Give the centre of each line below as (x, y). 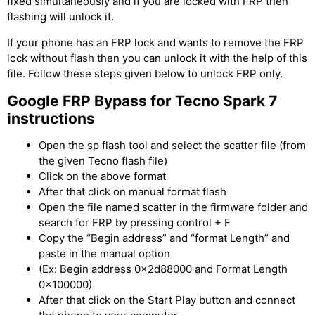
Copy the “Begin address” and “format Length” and (164, 238)
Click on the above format (102, 176)
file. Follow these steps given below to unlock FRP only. (145, 73)
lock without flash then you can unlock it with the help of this (157, 58)
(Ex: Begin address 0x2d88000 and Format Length (163, 269)
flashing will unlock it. (60, 16)
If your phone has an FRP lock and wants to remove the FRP (155, 42)
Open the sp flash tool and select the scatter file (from (172, 145)
